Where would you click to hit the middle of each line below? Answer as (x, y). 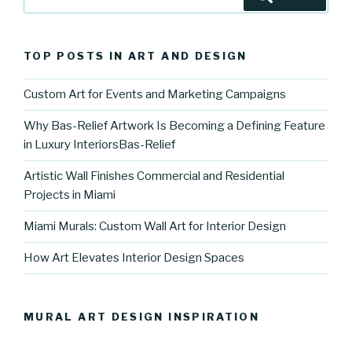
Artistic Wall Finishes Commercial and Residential (154, 176)
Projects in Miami (70, 195)
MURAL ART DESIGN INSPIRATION (142, 316)
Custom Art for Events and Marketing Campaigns (155, 95)
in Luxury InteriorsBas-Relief (99, 145)
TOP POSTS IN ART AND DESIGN (136, 56)
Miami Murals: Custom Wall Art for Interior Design (155, 227)
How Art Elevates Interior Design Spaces (134, 258)
